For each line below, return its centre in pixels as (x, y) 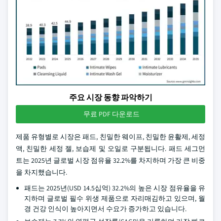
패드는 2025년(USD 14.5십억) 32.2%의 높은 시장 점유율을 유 (115, 188)
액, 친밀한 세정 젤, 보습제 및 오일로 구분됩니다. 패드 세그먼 (110, 148)
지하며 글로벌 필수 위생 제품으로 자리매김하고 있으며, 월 (115, 198)
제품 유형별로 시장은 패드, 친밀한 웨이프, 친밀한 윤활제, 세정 (110, 137)
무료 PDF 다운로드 (111, 114)
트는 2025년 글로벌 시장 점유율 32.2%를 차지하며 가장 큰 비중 (110, 160)
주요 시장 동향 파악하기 (110, 97)
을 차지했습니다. (41, 172)
